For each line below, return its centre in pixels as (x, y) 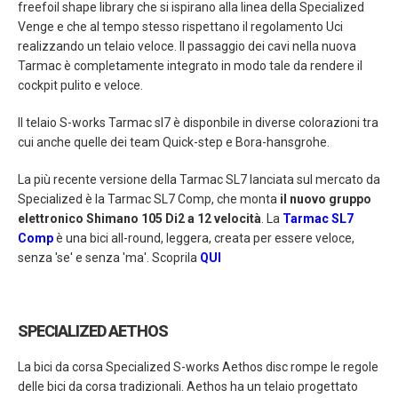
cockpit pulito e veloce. (80, 86)
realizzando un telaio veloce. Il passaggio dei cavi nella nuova (187, 47)
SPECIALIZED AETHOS (93, 331)
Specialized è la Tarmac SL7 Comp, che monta (149, 199)
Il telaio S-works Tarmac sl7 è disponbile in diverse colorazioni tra (198, 123)
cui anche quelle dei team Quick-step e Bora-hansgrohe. (174, 143)
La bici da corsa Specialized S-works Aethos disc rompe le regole (198, 367)
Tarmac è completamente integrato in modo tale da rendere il (190, 66)
